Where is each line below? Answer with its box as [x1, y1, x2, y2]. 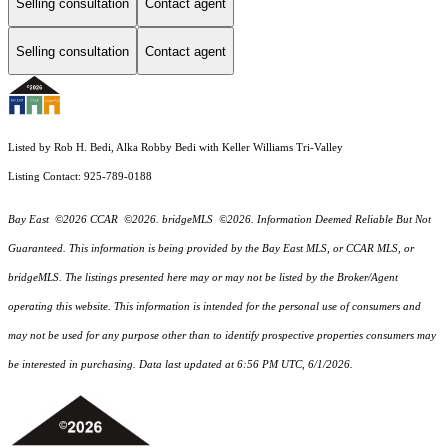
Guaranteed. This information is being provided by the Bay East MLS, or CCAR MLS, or [8, 243, 414, 255]
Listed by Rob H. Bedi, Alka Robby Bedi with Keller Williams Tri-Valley [8, 142, 343, 154]
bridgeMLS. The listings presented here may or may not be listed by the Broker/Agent [8, 272, 398, 284]
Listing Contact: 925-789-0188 [8, 171, 155, 183]
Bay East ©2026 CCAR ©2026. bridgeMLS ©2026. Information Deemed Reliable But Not [8, 214, 431, 226]
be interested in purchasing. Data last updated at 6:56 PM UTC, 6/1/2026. [8, 359, 353, 371]
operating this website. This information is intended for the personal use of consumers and [8, 301, 421, 313]
